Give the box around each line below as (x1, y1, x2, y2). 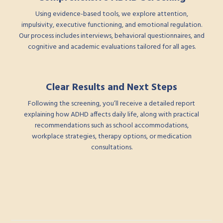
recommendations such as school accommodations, (34, 120, 189, 132)
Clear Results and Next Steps (46, 80, 177, 96)
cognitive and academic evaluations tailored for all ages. (27, 41, 196, 53)
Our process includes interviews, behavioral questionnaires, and (18, 30, 205, 42)
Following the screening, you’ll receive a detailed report (28, 98, 195, 110)
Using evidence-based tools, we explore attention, (35, 8, 188, 20)
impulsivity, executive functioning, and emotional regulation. (21, 19, 202, 31)
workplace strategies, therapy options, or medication (31, 131, 192, 143)
